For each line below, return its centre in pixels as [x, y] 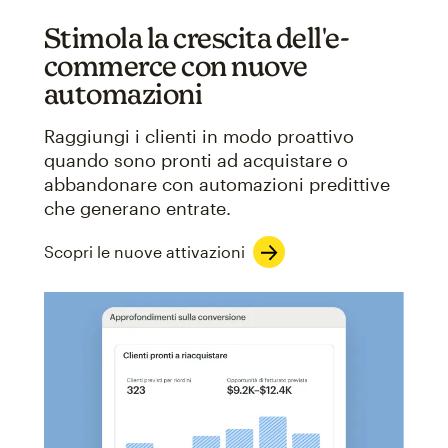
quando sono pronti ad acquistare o [195, 159]
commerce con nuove [175, 65]
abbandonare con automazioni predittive [216, 183]
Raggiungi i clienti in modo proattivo [198, 135]
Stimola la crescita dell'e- [196, 37]
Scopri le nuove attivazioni [144, 251]
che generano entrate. [137, 207]
